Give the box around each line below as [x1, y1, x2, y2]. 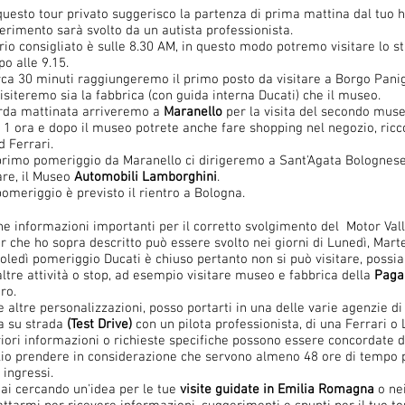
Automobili [74, 169, 138, 185]
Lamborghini [142, 169, 217, 185]
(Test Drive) [67, 316, 132, 333]
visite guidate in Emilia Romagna [180, 381, 374, 398]
